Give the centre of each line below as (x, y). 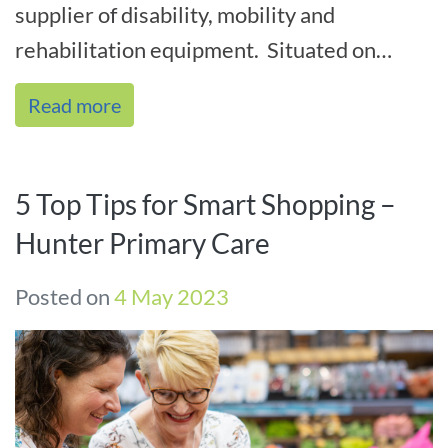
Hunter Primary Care (142, 243)
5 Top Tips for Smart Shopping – (205, 204)
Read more (74, 105)
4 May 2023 (171, 297)
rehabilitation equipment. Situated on (195, 50)
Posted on (64, 297)
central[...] (63, 120)
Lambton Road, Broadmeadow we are (192, 85)
